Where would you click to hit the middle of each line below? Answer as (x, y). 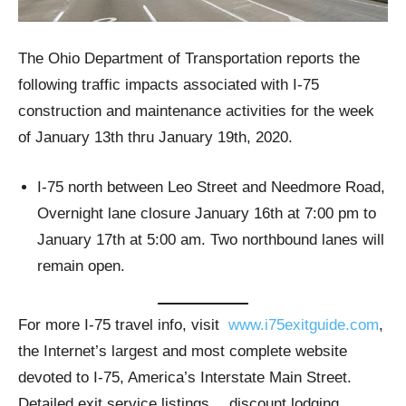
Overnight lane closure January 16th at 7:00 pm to (207, 213)
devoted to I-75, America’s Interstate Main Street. (185, 378)
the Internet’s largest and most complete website (183, 352)
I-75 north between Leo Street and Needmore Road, (211, 187)
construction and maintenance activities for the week (196, 111)
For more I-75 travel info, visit (123, 325)
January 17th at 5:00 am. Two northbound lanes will (211, 239)
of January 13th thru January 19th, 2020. (155, 137)
